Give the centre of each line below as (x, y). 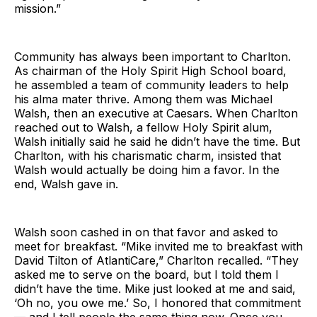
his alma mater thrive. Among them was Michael (143, 99)
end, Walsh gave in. (70, 184)
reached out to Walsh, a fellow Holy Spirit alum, (143, 128)
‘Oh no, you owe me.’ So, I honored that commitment (157, 303)
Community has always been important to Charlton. (152, 57)
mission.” (38, 9)
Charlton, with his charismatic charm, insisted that (148, 156)
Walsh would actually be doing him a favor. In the (147, 170)
